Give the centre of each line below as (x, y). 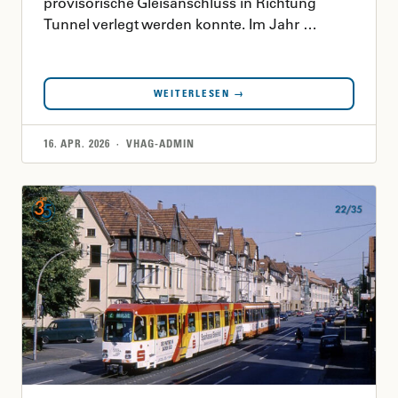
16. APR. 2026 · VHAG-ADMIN (119, 144)
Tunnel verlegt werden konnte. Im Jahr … (180, 24)
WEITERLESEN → (199, 94)
